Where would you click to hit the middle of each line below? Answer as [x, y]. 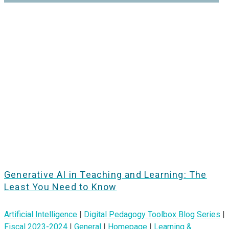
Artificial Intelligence [41, 214]
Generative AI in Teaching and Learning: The [106, 174]
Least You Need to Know [61, 187]
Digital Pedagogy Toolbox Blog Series [152, 214]
